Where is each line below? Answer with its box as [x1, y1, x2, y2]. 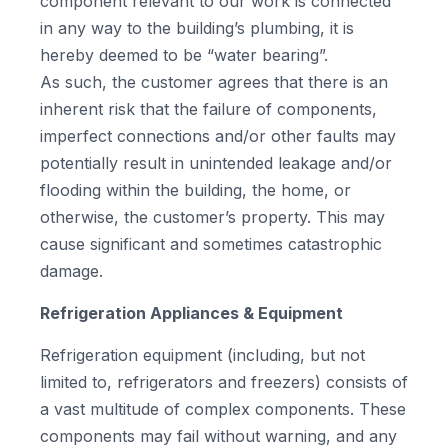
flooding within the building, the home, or [40, 180, 351, 200]
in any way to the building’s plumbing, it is [40, 18, 354, 38]
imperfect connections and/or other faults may [40, 126, 396, 146]
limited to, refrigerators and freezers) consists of [40, 372, 408, 392]
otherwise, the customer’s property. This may [40, 207, 385, 227]
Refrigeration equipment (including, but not [40, 345, 365, 365]
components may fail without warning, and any [40, 426, 397, 446]
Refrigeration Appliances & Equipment [40, 303, 343, 323]
